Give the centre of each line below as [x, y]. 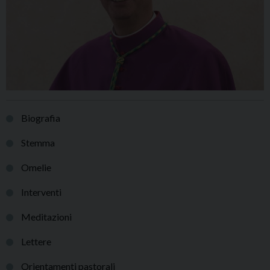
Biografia [40, 118]
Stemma [38, 142]
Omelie [36, 167]
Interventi [41, 192]
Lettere [36, 241]
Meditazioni [46, 216]
